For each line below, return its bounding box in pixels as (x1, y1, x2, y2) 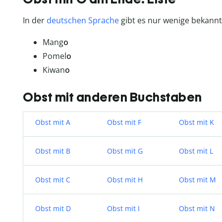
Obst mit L (179, 146, 213, 156)
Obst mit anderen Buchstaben (23, 89, 202, 105)
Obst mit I (107, 203, 140, 213)
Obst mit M (179, 174, 216, 184)
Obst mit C (35, 174, 70, 184)
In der (23, 15, 47, 26)
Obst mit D (35, 203, 71, 213)
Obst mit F (107, 117, 141, 127)
